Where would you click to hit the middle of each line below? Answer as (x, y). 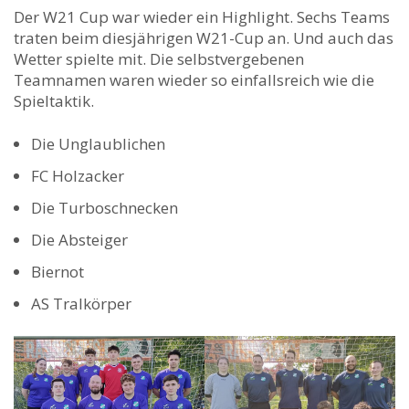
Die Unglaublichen (98, 144)
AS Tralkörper (81, 304)
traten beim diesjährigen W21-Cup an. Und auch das (204, 38)
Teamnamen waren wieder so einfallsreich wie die (194, 80)
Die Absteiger (79, 240)
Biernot (58, 272)
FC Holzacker (78, 176)
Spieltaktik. (54, 101)
